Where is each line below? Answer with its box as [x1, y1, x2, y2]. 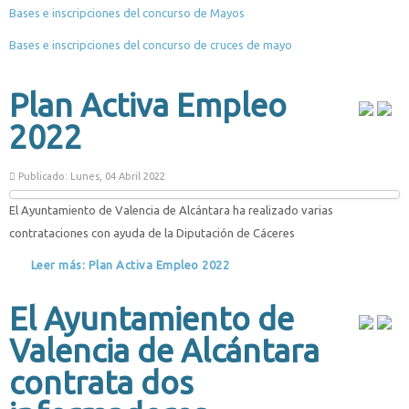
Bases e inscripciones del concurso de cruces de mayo [9, 37, 292, 51]
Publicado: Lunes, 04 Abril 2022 [16, 170, 165, 182]
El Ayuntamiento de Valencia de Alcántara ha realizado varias [9, 203, 333, 216]
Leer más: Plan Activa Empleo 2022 [27, 257, 229, 271]
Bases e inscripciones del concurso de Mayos [9, 5, 245, 19]
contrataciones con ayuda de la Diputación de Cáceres [9, 225, 295, 239]
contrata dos [9, 364, 194, 401]
